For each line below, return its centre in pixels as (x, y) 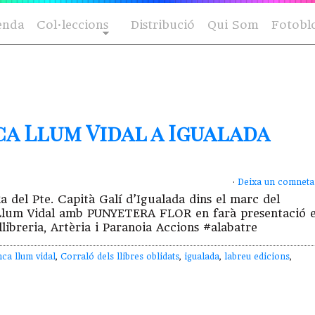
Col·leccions (72, 25)
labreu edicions (257, 257)
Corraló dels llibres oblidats (120, 257)
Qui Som (233, 25)
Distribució (163, 25)
